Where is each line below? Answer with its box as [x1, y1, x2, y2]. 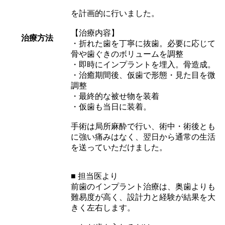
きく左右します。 [71, 203, 135, 212]
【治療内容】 [71, 28, 119, 37]
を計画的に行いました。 [71, 9, 159, 18]
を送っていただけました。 [71, 143, 167, 152]
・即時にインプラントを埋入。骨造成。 [71, 60, 215, 69]
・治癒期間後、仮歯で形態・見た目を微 [71, 70, 215, 79]
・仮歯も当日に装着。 [71, 102, 151, 111]
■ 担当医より [71, 171, 118, 180]
